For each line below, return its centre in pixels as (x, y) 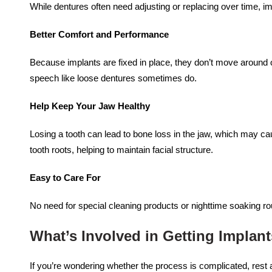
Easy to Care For (65, 177)
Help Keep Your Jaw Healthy (90, 106)
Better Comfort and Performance (99, 34)
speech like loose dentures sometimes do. (113, 78)
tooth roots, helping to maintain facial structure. (121, 149)
